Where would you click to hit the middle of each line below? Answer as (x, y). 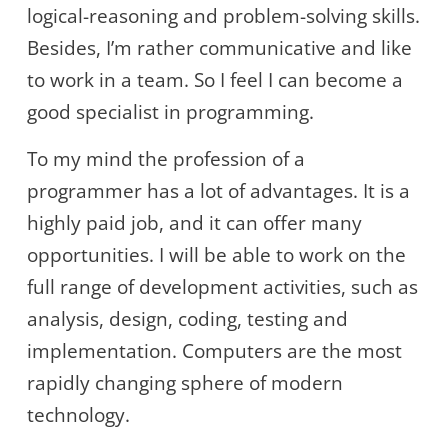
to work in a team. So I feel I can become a (215, 80)
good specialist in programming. (170, 112)
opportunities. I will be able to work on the (216, 255)
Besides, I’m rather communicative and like (219, 48)
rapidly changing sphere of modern (185, 383)
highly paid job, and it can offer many (194, 223)
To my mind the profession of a (166, 159)
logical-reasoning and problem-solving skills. (223, 16)
